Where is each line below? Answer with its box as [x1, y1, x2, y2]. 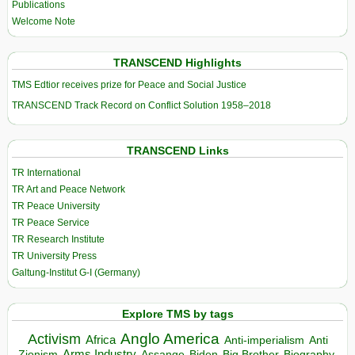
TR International [12, 167, 81, 179]
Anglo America [120, 330, 219, 347]
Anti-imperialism [223, 333, 304, 346]
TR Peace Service [12, 217, 90, 229]
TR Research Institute [12, 234, 105, 246]
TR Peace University [12, 200, 100, 212]
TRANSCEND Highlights [113, 56, 242, 70]
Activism [27, 330, 81, 347]
